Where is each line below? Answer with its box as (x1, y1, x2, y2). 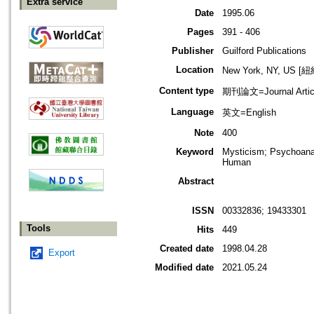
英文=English (222, 107, 276, 118)
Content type (159, 86, 214, 97)
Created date (160, 243, 214, 254)
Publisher (172, 46, 214, 57)
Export (48, 247, 75, 259)
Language (171, 107, 214, 118)
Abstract (178, 176, 214, 187)
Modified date (155, 262, 214, 273)
